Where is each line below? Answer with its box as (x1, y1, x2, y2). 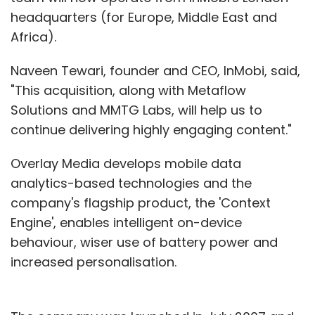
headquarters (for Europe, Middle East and (11, 8, 277, 26)
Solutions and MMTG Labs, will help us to (11, 101, 262, 119)
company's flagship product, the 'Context (11, 193, 271, 212)
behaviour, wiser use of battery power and (11, 233, 278, 251)
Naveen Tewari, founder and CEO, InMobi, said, (11, 61, 300, 79)
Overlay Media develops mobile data (11, 154, 241, 172)
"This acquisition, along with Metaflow (11, 81, 246, 99)
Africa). (11, 27, 56, 46)
